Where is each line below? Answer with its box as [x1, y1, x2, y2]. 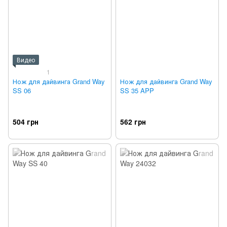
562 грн [120, 116, 146, 127]
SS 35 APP [120, 85, 154, 95]
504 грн [13, 116, 39, 127]
